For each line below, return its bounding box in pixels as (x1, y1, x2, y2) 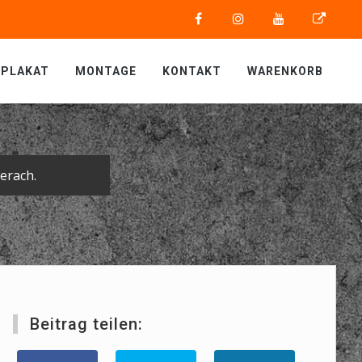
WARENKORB (247, 65, 323, 78)
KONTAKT (162, 65, 221, 78)
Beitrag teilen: (29, 314, 143, 334)
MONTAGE (75, 65, 137, 78)
